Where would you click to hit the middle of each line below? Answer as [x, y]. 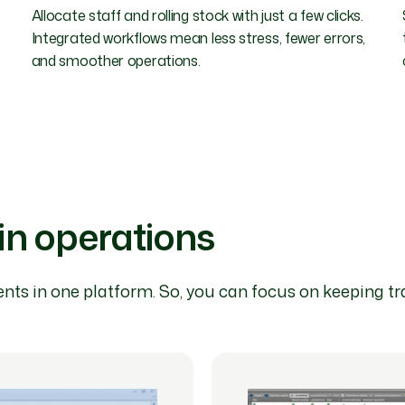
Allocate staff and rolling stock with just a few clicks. [197, 15]
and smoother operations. [116, 61]
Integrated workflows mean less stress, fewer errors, [198, 38]
